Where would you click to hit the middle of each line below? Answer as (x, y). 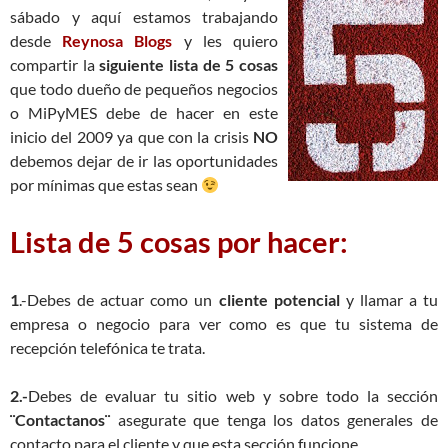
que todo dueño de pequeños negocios (144, 88)
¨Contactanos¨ (60, 419)
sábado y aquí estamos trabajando (144, 16)
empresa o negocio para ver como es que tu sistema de (224, 323)
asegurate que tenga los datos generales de (274, 419)
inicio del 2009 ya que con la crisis (129, 136)
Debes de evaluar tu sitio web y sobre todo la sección (233, 395)
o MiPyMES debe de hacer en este (144, 112)
